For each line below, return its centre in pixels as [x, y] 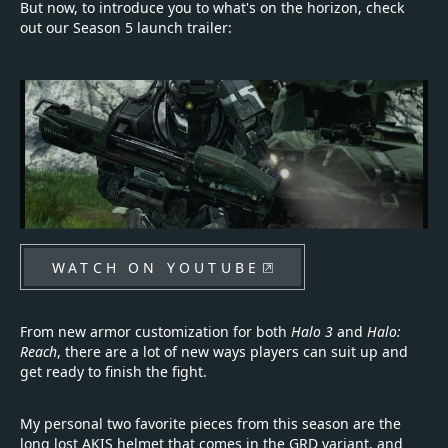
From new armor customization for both [155, 332]
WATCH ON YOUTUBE [156, 268]
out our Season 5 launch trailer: [128, 28]
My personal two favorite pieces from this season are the [210, 424]
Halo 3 [312, 332]
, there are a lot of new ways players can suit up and [232, 352]
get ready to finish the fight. [113, 372]
